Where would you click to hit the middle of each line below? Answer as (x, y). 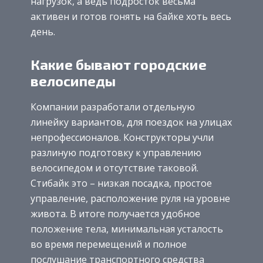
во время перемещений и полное (109, 244)
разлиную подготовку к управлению (116, 152)
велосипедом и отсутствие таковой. (114, 168)
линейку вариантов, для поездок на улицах (131, 122)
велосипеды (73, 81)
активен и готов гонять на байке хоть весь (131, 17)
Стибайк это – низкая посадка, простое (121, 183)
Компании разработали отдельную (113, 107)
